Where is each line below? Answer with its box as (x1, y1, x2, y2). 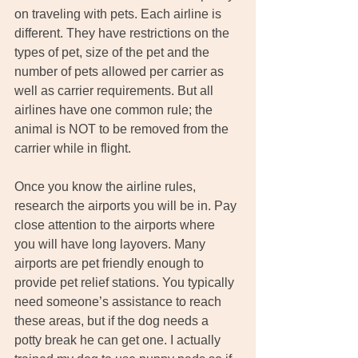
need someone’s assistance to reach (14, 294, 225, 308)
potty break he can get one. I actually (14, 332, 224, 347)
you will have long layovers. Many (14, 237, 209, 251)
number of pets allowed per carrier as (14, 64, 227, 78)
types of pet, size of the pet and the (14, 45, 213, 59)
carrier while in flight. (14, 141, 134, 155)
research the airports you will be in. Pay (14, 198, 240, 213)
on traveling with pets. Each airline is (14, 6, 225, 21)
